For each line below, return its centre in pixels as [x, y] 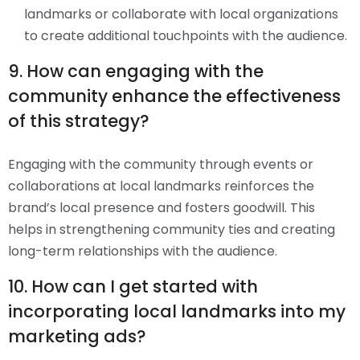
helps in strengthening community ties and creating [172, 230]
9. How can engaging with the [136, 72]
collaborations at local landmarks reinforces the [161, 186]
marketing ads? [77, 337]
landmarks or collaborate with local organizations [181, 14]
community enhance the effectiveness [174, 96]
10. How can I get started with [133, 287]
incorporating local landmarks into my [177, 312]
